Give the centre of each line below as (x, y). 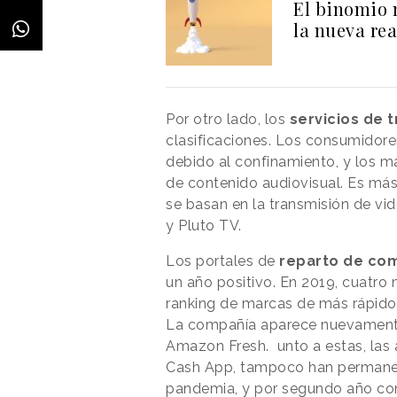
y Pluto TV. (204, 225)
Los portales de (222, 261)
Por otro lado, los (228, 119)
